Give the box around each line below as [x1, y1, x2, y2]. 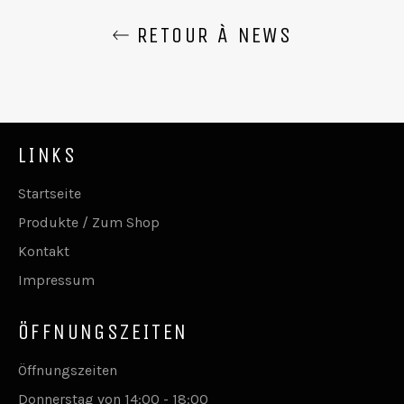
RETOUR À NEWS [129, 22, 293, 48]
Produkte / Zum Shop [18, 213, 160, 231]
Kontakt [18, 242, 69, 260]
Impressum [18, 271, 95, 289]
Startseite [18, 184, 81, 202]
